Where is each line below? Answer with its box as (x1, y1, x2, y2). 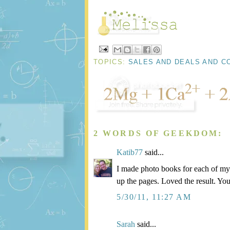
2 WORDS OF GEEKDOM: (93, 128, 223, 138)
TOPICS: (93, 57, 128, 66)
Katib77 (117, 148, 143, 157)
